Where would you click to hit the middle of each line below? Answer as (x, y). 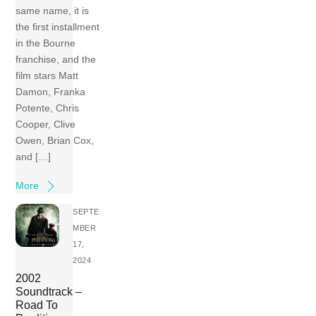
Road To (37, 305)
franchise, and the (56, 59)
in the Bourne (46, 43)
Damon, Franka (51, 91)
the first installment (58, 26)
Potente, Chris (48, 108)
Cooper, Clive (46, 124)
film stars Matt (47, 75)
